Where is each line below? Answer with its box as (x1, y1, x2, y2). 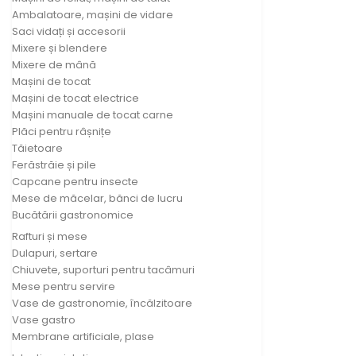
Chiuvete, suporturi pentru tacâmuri (12, 261, 195, 277)
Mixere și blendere (12, 40, 107, 56)
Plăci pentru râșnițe (12, 123, 111, 139)
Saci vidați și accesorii (12, 23, 126, 39)
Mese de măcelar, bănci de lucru (12, 190, 183, 206)
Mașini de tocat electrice (12, 90, 139, 106)
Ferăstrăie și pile (12, 157, 96, 172)
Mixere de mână (12, 56, 96, 72)
